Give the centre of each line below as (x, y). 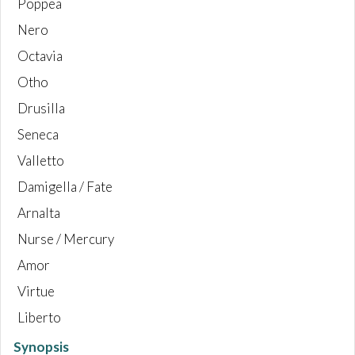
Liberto (39, 318)
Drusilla (41, 109)
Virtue (36, 292)
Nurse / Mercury (66, 239)
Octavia (40, 56)
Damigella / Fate (65, 187)
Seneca (38, 135)
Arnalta (39, 213)
